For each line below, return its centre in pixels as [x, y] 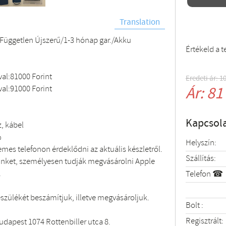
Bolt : [194, 205]
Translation [139, 23]
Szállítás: [201, 158]
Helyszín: [201, 143]
